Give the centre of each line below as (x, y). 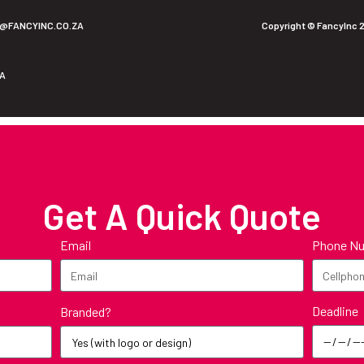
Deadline (336, 311)
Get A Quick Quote (182, 216)
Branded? (85, 311)
